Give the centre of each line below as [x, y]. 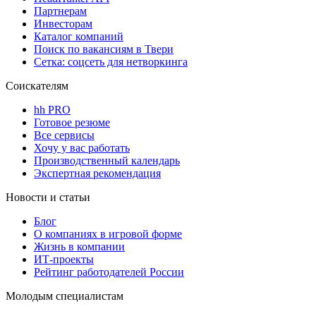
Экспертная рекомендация [97, 174]
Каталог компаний [79, 37]
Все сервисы [64, 135]
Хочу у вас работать [82, 148]
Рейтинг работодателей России [109, 272]
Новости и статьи [48, 197]
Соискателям [37, 86]
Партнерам [60, 11]
